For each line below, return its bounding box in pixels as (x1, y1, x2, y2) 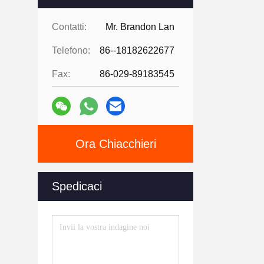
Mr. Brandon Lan (105, 22, 174, 32)
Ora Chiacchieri (75, 137, 156, 150)
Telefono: (52, 45, 90, 55)
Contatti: (52, 22, 87, 32)
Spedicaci (52, 180, 102, 193)
